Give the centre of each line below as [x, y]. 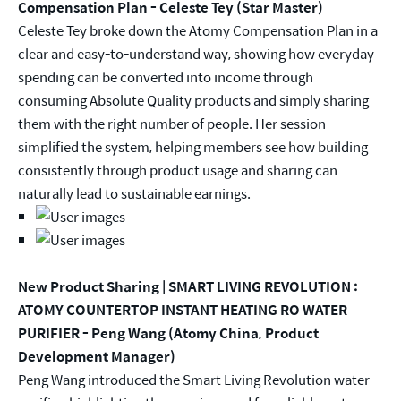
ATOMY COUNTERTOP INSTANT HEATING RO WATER [183, 310]
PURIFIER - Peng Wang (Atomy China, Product [168, 333]
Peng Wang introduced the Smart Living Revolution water [194, 380]
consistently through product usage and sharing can [178, 170]
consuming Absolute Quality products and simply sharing [193, 100]
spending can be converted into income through [166, 77]
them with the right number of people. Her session [172, 124]
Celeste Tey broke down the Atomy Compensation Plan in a [198, 30]
